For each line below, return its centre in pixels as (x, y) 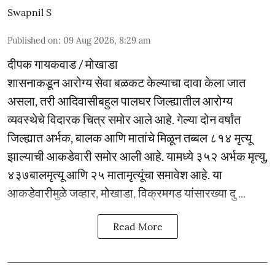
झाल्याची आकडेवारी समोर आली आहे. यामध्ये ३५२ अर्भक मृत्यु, (137, 156)
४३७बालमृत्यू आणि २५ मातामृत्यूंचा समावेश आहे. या (115, 174)
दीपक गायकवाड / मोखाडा (63, 64)
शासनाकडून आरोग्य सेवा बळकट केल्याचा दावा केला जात (126, 82)
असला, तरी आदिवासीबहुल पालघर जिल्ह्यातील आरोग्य (120, 100)
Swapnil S (29, 12)
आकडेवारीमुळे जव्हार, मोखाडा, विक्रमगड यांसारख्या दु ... (126, 192)
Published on (33, 40)
